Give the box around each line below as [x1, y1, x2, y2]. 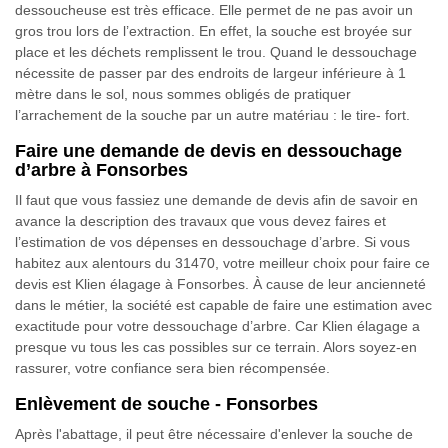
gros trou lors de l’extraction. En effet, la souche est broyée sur [15, 23, 412, 39]
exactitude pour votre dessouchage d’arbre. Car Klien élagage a [15, 318, 420, 334]
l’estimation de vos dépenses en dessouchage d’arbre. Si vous [15, 234, 410, 250]
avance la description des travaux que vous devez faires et [15, 213, 386, 229]
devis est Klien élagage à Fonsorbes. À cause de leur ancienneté [15, 276, 426, 292]
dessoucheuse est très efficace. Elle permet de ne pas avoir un [15, 2, 413, 18]
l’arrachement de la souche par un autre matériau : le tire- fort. [15, 107, 410, 123]
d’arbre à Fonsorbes [15, 160, 188, 180]
